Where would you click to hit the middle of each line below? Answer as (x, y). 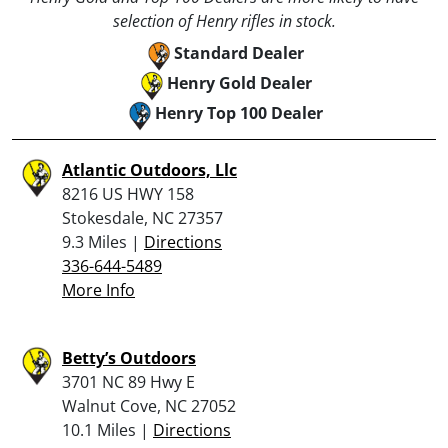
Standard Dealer (239, 52)
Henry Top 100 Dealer (239, 112)
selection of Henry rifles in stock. (224, 20)
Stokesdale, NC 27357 (142, 217)
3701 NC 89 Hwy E (128, 381)
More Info (98, 289)
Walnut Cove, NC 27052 (149, 405)
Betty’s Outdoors (129, 357)
